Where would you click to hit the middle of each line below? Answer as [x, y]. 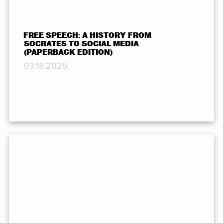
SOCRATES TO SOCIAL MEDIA [81, 44]
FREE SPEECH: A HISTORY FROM [88, 36]
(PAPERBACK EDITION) [68, 53]
